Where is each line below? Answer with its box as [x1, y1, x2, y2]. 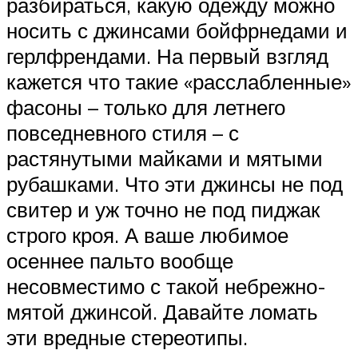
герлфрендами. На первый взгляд [6, 42, 328, 69]
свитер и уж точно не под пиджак [6, 196, 320, 222]
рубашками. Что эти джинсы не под [6, 170, 343, 197]
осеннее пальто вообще [6, 247, 233, 273]
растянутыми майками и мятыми [6, 145, 323, 171]
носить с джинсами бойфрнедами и [6, 17, 348, 43]
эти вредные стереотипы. [6, 324, 248, 350]
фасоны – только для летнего [6, 93, 285, 120]
